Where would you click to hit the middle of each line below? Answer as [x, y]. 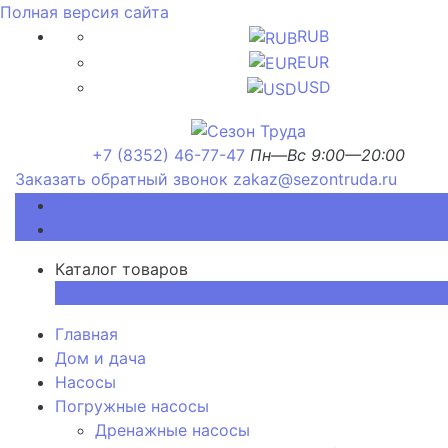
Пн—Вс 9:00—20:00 [327, 154]
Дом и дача [100, 357]
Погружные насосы [132, 405]
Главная [86, 333]
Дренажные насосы [172, 429]
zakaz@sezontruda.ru [315, 178]
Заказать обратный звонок [121, 178]
